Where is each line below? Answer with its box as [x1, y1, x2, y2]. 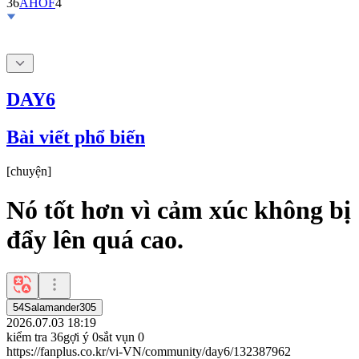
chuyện [10, 163, 47, 178]
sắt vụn [99, 329, 135, 344]
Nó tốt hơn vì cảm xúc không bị [6, 196, 351, 225]
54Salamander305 [13, 301, 96, 313]
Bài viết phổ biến [6, 126, 145, 147]
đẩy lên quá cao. [6, 225, 184, 255]
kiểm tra [6, 329, 47, 344]
